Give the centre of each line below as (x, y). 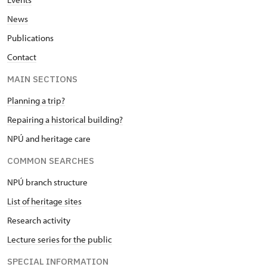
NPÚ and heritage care (49, 138)
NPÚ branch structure (47, 182)
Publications (30, 38)
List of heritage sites (44, 201)
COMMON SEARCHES (51, 160)
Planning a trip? (36, 100)
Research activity (39, 220)
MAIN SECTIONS (42, 79)
